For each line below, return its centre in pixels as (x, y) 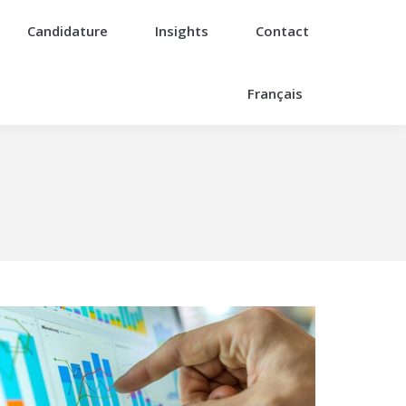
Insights (181, 31)
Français (275, 93)
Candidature (67, 31)
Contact (282, 31)
